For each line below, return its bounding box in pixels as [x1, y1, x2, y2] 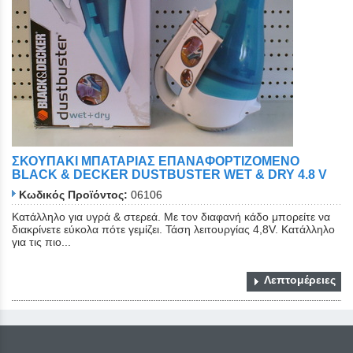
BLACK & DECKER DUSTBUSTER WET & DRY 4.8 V [12, 168, 327, 182]
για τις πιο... [12, 235, 71, 248]
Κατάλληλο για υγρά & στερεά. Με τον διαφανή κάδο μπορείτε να [12, 210, 330, 223]
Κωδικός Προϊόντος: [19, 188, 128, 201]
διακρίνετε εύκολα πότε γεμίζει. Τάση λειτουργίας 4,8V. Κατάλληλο [12, 222, 335, 236]
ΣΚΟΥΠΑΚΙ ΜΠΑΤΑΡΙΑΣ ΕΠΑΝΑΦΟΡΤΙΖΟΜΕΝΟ [12, 154, 299, 169]
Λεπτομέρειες [264, 273, 336, 286]
